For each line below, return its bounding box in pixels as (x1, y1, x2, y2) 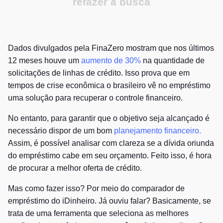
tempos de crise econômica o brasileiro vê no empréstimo (8, 81, 211, 90)
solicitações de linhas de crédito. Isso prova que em (8, 68, 190, 77)
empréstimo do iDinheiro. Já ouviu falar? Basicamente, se (8, 196, 211, 205)
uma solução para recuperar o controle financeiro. (8, 93, 183, 102)
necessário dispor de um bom (8, 126, 114, 135)
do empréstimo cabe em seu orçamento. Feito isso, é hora (8, 151, 212, 160)
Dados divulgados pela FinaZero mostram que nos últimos (8, 43, 214, 52)
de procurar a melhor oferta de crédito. (8, 163, 144, 172)
